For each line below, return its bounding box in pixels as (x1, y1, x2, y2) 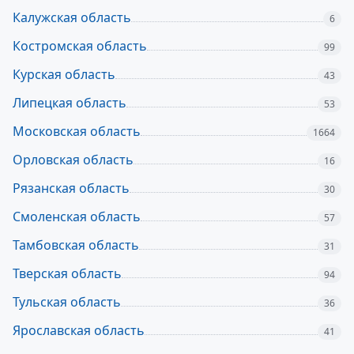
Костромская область (13, 37, 147, 55)
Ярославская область (13, 322, 145, 339)
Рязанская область (13, 179, 130, 197)
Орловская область (13, 151, 134, 168)
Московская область (13, 122, 141, 140)
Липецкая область (13, 94, 126, 111)
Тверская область (13, 265, 122, 282)
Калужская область (13, 9, 131, 26)
